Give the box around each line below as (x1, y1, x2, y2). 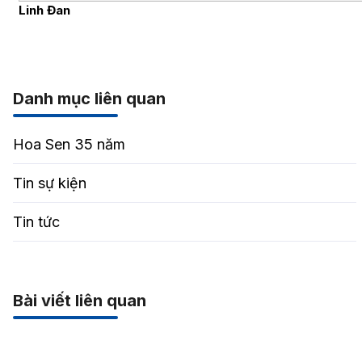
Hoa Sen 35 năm (12, 135, 125, 153)
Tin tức (12, 213, 60, 230)
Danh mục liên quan (12, 88, 166, 108)
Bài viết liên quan (12, 290, 146, 310)
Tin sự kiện (12, 174, 86, 192)
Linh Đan (18, 2, 70, 18)
